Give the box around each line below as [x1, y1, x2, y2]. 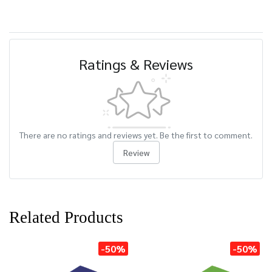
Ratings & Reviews [79, 54, 193, 74]
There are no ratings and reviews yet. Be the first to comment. [19, 129, 253, 141]
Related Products [9, 208, 123, 227]
